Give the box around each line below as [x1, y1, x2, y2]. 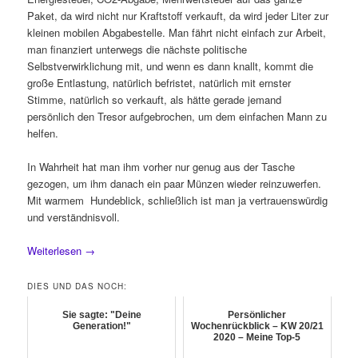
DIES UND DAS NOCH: [27, 280, 128, 292]
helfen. [27, 125, 59, 141]
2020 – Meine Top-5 [213, 332, 301, 344]
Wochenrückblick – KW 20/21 [190, 320, 324, 332]
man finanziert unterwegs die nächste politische [27, 41, 248, 57]
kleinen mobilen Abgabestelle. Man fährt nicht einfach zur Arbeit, [27, 24, 327, 40]
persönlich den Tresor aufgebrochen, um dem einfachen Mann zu [27, 108, 328, 124]
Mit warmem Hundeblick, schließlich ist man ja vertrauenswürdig [27, 192, 328, 208]
